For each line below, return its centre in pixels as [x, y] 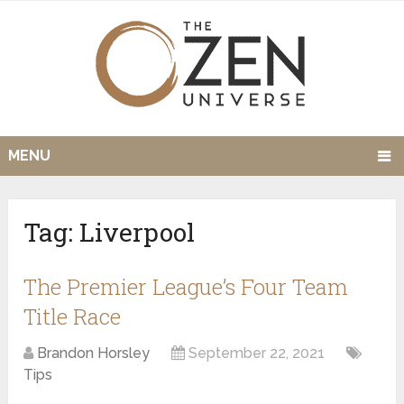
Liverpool [138, 233]
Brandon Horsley [94, 353]
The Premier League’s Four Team [186, 287]
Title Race [73, 317]
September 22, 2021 [257, 353]
